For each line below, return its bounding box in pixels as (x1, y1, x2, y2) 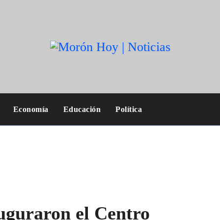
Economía (13, 105, 49, 113)
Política (115, 105, 142, 113)
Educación (63, 105, 101, 113)
